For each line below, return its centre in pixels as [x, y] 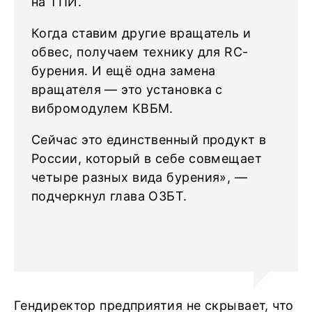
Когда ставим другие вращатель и [141, 33]
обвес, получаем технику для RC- [140, 52]
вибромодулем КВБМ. [104, 108]
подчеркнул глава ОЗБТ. [109, 196]
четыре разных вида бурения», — [140, 177]
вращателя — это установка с [127, 89]
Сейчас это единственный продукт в [149, 140]
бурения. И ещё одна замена [124, 71]
